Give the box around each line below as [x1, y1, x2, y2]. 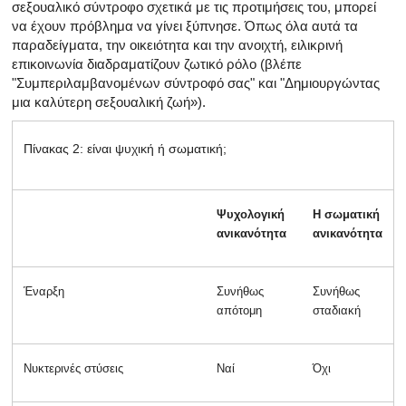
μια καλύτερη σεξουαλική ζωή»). [12, 93, 206, 110]
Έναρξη [24, 284, 64, 298]
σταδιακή [313, 303, 361, 317]
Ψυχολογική [217, 207, 285, 221]
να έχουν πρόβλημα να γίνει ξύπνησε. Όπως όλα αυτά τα [12, 17, 358, 34]
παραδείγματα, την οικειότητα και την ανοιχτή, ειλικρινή [12, 36, 343, 53]
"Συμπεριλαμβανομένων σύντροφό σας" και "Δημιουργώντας [12, 74, 380, 91]
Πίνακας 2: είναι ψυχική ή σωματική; [24, 140, 227, 156]
